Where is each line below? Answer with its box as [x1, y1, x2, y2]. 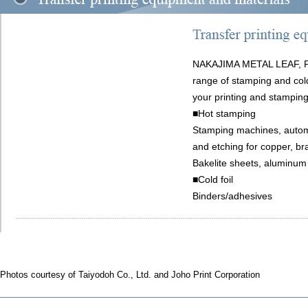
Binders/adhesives [192, 191, 272, 201]
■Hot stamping [192, 109, 256, 119]
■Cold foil [192, 175, 233, 185]
